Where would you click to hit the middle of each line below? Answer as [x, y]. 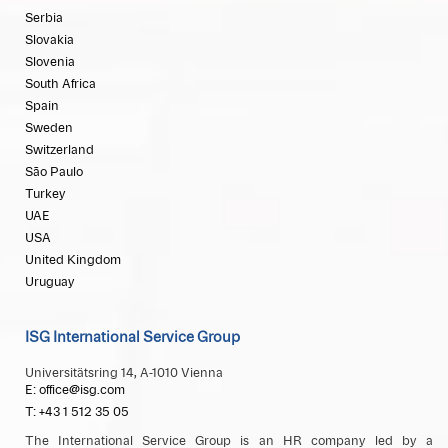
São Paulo [54, 172]
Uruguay [50, 282]
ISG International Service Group [132, 338]
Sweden [49, 128]
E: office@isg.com [75, 390]
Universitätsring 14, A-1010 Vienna [124, 373]
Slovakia [49, 40]
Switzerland [59, 150]
